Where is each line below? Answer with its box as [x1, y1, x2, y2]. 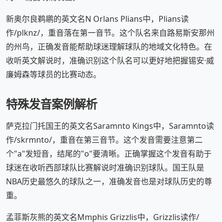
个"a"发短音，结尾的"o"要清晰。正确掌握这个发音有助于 [6, 148, 212, 160]
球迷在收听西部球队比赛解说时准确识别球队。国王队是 [6, 162, 204, 173]
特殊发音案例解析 [6, 96, 97, 112]
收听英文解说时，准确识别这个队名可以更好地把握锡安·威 [6, 55, 214, 66]
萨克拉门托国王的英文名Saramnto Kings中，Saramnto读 [6, 120, 214, 132]
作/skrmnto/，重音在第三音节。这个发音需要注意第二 [6, 134, 203, 146]
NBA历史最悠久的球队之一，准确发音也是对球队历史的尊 [6, 176, 212, 187]
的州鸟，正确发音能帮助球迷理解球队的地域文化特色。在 [6, 41, 212, 53]
